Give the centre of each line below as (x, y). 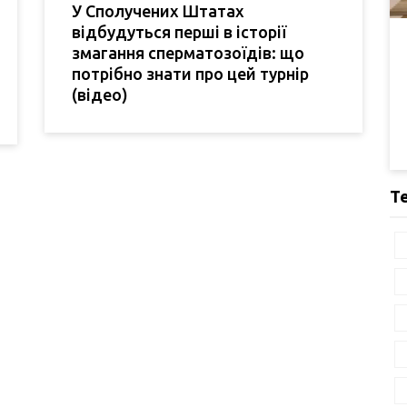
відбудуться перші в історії (179, 32)
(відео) (100, 95)
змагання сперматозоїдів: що (188, 53)
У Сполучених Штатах (158, 11)
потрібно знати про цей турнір (190, 74)
